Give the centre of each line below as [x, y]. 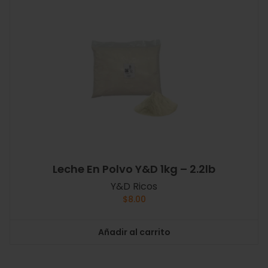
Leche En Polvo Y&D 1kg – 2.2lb [134, 169]
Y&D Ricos [134, 187]
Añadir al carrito [134, 232]
